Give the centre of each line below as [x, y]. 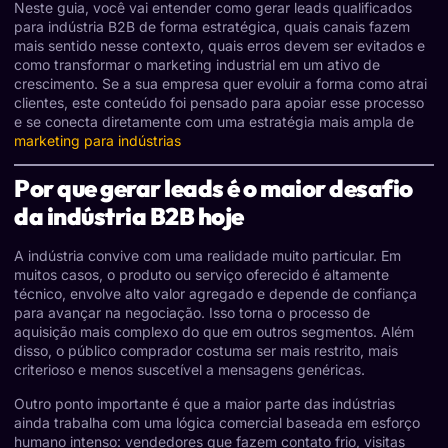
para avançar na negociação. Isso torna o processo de [192, 313]
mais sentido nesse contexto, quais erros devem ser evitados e [219, 45]
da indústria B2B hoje [129, 216]
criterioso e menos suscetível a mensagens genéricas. [189, 370]
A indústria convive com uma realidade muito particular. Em [207, 256]
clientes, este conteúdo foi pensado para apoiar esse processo [219, 102]
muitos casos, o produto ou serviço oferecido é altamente [201, 275]
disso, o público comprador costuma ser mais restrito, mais [206, 351]
